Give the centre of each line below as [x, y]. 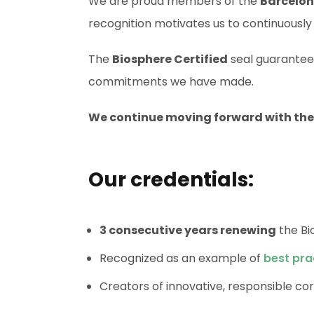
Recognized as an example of [182, 259]
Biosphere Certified [170, 60]
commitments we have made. [171, 82]
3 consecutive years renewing [188, 231]
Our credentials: [171, 180]
